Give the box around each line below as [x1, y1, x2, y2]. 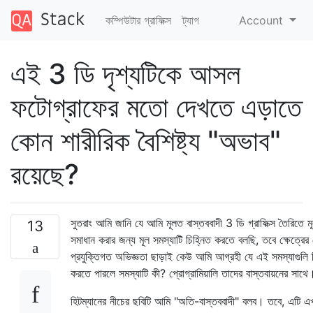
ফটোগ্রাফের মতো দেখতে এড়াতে [10, 89, 302, 124]
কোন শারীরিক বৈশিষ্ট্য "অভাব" [10, 123, 281, 158]
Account [239, 13, 287, 27]
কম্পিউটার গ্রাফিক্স [105, 13, 171, 27]
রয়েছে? [10, 156, 79, 191]
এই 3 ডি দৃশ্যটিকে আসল [10, 56, 240, 91]
